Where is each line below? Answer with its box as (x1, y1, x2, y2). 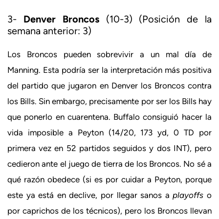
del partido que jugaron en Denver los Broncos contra (7, 80, 212, 90)
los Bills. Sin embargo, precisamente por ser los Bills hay (7, 96, 212, 106)
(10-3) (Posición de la (99, 13, 212, 25)
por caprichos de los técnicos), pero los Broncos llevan (7, 205, 212, 216)
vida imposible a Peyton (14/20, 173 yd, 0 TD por (7, 127, 212, 137)
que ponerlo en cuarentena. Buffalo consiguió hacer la (7, 111, 212, 122)
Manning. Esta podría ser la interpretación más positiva (7, 65, 212, 75)
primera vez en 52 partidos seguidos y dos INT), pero (7, 143, 212, 153)
